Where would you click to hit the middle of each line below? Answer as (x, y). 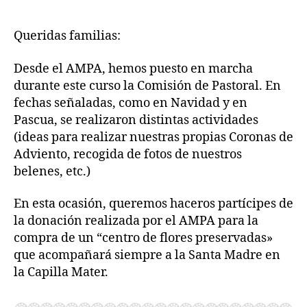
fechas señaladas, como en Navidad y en (131, 103)
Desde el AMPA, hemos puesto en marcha (133, 69)
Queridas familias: (67, 36)
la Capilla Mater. (61, 273)
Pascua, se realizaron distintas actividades (136, 120)
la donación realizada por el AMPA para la (136, 221)
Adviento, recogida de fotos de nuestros (128, 154)
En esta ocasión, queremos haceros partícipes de (153, 204)
